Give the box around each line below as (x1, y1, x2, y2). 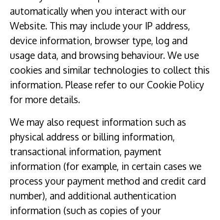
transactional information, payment (10, 145, 162, 158)
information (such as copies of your (10, 204, 161, 217)
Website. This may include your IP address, (10, 20, 190, 32)
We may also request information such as (10, 116, 186, 129)
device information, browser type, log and (10, 34, 188, 47)
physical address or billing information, (10, 131, 175, 143)
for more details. (10, 93, 80, 106)
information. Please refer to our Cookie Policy (10, 79, 204, 91)
